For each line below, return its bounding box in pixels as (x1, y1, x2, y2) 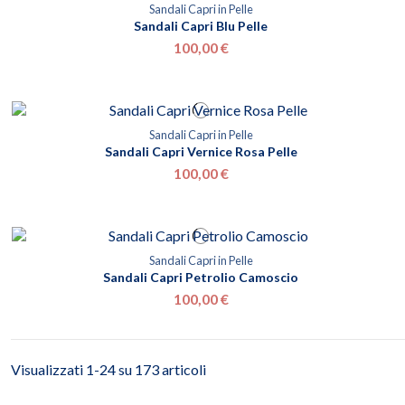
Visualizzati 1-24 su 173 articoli (11, 361, 206, 379)
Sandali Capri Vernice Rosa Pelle (104, 143, 297, 159)
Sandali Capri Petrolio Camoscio (103, 268, 298, 285)
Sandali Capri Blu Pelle (134, 18, 268, 33)
